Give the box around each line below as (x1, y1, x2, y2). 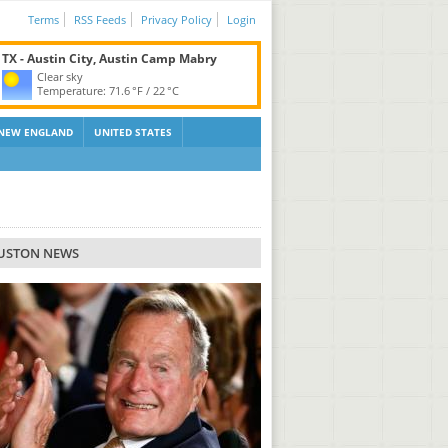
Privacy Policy (140, 12, 212, 27)
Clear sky (37, 68, 83, 84)
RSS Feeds (73, 12, 126, 27)
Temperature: (37, 82, 109, 98)
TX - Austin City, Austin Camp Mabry (2, 49, 217, 67)
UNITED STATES (94, 125, 172, 139)
